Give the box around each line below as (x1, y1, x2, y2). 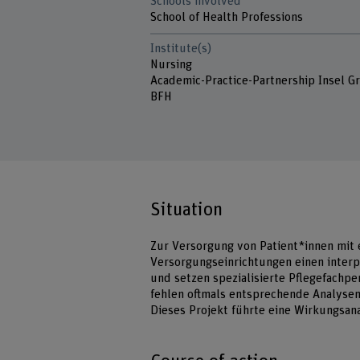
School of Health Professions (150, 10, 304, 23)
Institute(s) (150, 42, 212, 55)
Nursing (150, 58, 196, 71)
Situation (150, 200, 223, 220)
